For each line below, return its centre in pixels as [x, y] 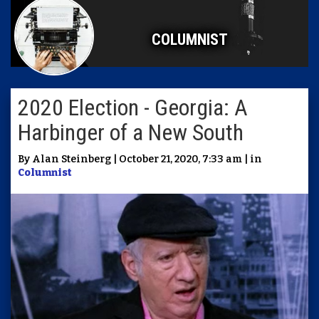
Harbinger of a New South [131, 132]
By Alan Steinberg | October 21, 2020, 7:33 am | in [140, 159]
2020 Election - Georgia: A [133, 108]
